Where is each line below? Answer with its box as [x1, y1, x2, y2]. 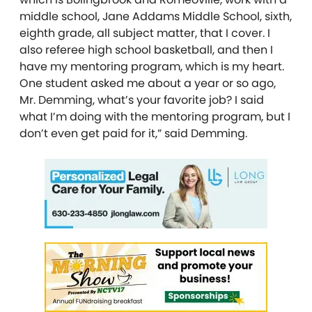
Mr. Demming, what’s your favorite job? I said [19, 91, 264, 108]
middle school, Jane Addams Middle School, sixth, [19, 8, 292, 24]
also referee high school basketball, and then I [19, 41, 273, 58]
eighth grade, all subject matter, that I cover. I [19, 24, 270, 41]
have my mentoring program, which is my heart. [19, 58, 284, 75]
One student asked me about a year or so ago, [19, 75, 276, 91]
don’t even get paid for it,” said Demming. [19, 125, 247, 141]
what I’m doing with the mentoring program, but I [19, 108, 290, 125]
